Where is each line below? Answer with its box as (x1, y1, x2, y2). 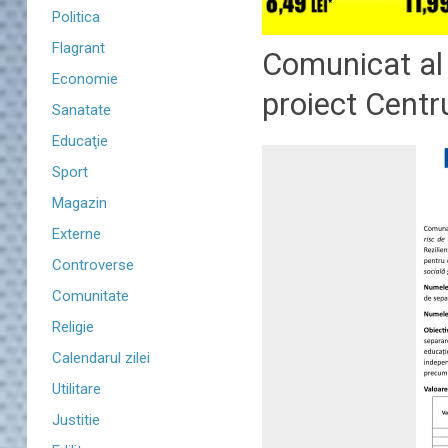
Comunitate (52, 287, 129, 305)
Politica (52, 8, 100, 26)
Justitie (52, 411, 100, 429)
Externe (52, 225, 101, 243)
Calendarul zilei (52, 349, 150, 367)
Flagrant (52, 39, 105, 57)
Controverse (52, 256, 134, 274)
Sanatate (52, 101, 111, 119)
